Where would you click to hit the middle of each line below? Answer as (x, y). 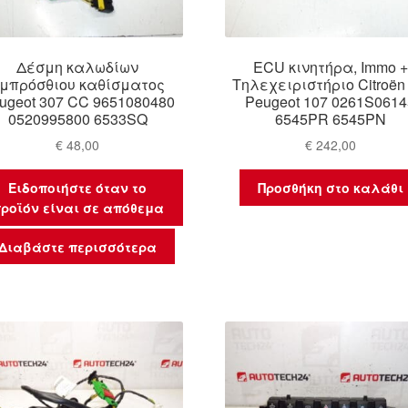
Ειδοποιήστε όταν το (78, 188)
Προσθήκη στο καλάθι (330, 188)
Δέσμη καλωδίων (78, 66)
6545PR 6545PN (330, 118)
